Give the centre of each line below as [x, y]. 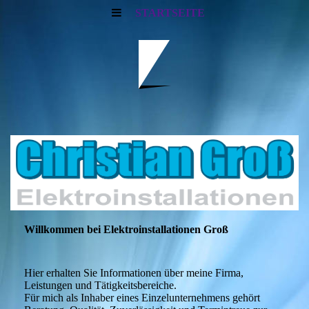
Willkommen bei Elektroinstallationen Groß [126, 229]
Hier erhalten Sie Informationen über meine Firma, [134, 273]
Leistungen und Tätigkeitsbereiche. [100, 286]
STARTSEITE [170, 13]
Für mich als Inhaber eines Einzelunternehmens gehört [142, 298]
